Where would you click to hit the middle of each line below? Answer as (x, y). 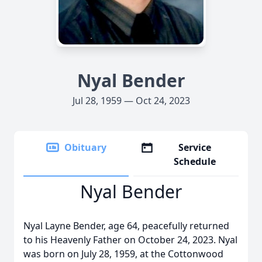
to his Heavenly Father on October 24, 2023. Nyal (130, 240)
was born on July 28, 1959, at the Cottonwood (123, 254)
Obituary (85, 147)
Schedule (195, 161)
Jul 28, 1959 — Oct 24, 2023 (131, 101)
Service (195, 147)
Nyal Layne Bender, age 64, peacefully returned (126, 226)
